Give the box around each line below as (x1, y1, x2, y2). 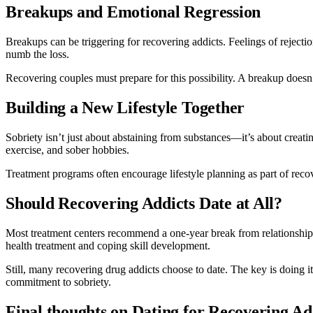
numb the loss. (6, 48, 69, 61)
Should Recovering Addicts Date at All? (6, 194, 282, 213)
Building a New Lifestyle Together (6, 99, 245, 117)
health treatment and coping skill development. (6, 239, 210, 252)
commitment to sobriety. (6, 275, 111, 288)
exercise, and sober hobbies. (6, 144, 129, 156)
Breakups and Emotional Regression (6, 3, 261, 22)
